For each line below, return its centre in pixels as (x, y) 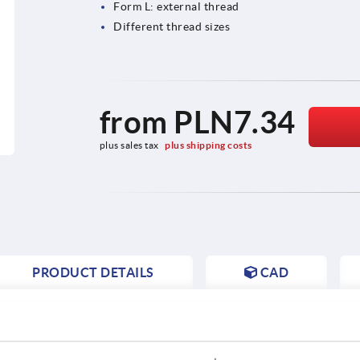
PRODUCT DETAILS (93, 272)
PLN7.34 (235, 122)
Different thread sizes (172, 26)
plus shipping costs (209, 145)
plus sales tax (130, 145)
